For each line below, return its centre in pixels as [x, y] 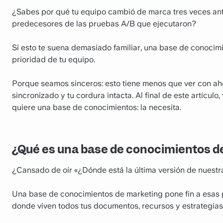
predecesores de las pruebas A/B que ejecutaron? [104, 24]
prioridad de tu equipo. [54, 59]
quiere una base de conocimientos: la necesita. [97, 107]
